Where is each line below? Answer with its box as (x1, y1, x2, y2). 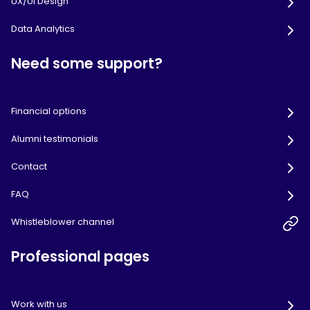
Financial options (11, 104, 86, 118)
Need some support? (11, 53, 163, 74)
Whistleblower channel (11, 215, 114, 229)
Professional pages (11, 246, 149, 267)
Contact (11, 160, 47, 174)
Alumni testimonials (11, 132, 98, 146)
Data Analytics (11, 22, 75, 36)
